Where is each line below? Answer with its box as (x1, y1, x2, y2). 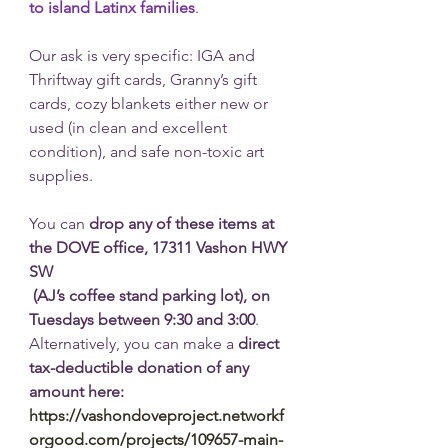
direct (238, 334, 283, 353)
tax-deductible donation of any (29, 358, 253, 377)
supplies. (29, 166, 97, 185)
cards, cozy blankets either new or (29, 94, 272, 113)
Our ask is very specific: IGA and (29, 46, 259, 65)
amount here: (29, 382, 128, 401)
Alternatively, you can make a (29, 334, 238, 353)
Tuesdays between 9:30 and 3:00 (29, 310, 255, 329)
